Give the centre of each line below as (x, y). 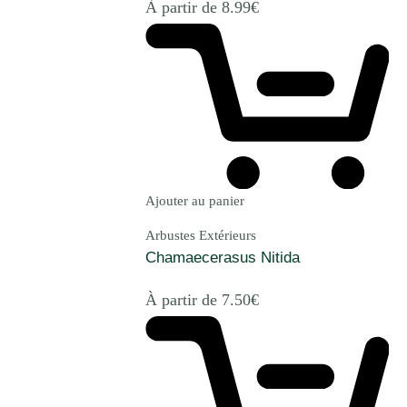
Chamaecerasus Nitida (223, 257)
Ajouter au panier (195, 200)
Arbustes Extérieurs (201, 235)
